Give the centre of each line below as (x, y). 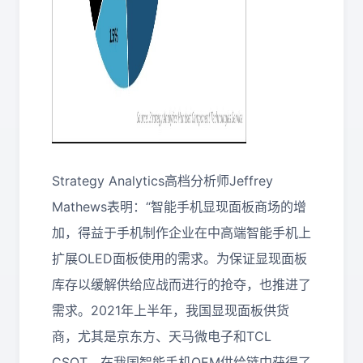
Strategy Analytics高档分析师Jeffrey (162, 181)
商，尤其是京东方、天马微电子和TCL (162, 336)
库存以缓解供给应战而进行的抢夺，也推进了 (181, 284)
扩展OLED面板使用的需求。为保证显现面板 (179, 258)
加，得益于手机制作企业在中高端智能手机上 (181, 233)
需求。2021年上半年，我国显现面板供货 (171, 310)
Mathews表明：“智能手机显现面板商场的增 (179, 207)
